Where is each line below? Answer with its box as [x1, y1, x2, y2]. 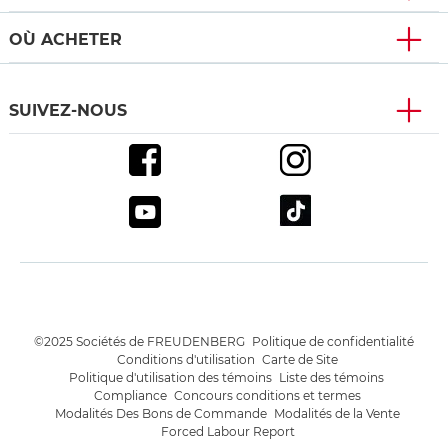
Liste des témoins [278, 370, 387, 386]
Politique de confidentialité [252, 334, 414, 350]
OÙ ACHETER [9, 30, 122, 50]
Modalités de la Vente [274, 406, 400, 422]
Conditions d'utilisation [117, 352, 255, 368]
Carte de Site [262, 352, 338, 368]
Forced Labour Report [160, 424, 295, 440]
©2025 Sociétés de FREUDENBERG [34, 334, 245, 350]
